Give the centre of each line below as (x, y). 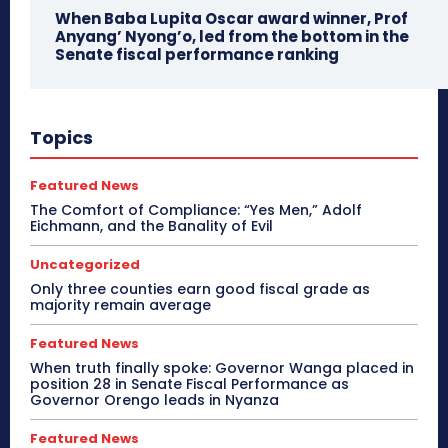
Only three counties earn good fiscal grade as (200, 289)
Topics (61, 138)
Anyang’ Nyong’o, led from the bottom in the (232, 37)
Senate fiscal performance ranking (197, 55)
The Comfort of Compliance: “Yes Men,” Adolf (196, 210)
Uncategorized (85, 265)
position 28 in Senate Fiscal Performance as (189, 384)
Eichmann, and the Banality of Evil (151, 226)
